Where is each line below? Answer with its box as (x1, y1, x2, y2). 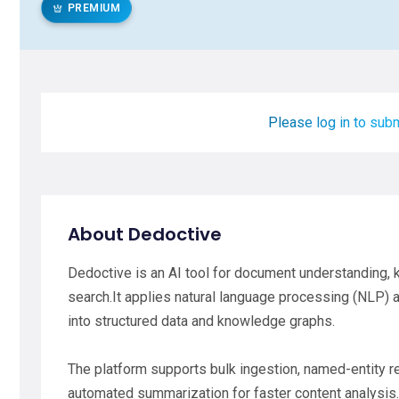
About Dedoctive (68, 222, 222, 247)
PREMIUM (67, 2, 120, 14)
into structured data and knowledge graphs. (68, 313, 335, 330)
